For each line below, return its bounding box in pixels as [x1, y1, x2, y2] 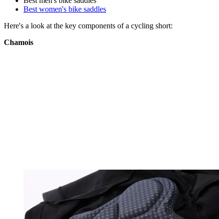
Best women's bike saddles [23, 5, 106, 14]
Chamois [4, 38, 33, 47]
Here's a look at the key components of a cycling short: [4, 22, 173, 30]
